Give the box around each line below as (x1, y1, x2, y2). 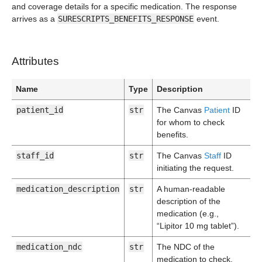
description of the (157, 196, 220, 206)
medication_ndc (16, 242, 82, 251)
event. (194, 14, 219, 23)
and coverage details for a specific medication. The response (12, 2, 237, 11)
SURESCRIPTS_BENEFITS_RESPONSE (58, 14, 194, 23)
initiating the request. (157, 163, 234, 173)
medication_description (16, 184, 119, 194)
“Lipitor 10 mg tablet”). (157, 221, 239, 230)
